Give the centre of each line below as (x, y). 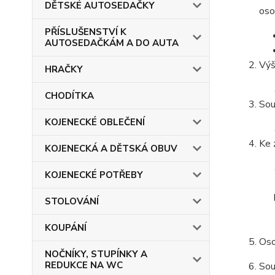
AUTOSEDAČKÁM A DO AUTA (112, 43)
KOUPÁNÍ (66, 228)
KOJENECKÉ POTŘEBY (94, 175)
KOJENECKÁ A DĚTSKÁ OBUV (111, 149)
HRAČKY (64, 69)
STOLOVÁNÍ (72, 201)
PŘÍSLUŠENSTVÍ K (86, 32)
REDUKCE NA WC (84, 265)
